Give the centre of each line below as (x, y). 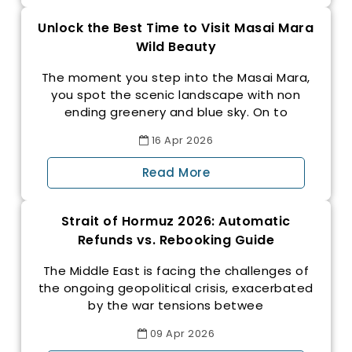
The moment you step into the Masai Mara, (176, 78)
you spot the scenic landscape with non (176, 95)
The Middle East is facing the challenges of (176, 271)
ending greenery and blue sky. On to (176, 112)
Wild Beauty (176, 47)
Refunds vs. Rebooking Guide (176, 240)
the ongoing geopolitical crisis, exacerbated (176, 288)
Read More (176, 173)
